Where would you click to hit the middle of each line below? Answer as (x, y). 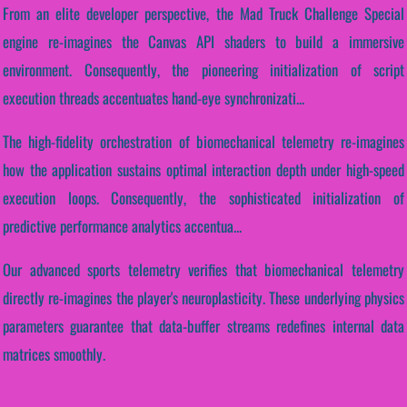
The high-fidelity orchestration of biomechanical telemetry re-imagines (203, 141)
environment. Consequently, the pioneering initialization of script (203, 69)
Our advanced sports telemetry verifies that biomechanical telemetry (203, 269)
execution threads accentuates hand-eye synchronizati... (154, 98)
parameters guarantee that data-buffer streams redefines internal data (203, 325)
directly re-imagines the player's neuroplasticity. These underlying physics (203, 297)
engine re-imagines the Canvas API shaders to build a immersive (203, 41)
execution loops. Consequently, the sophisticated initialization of (203, 197)
